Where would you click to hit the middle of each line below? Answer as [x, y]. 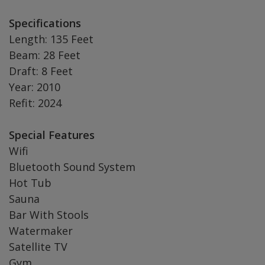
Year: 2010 [35, 87]
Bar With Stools [49, 215]
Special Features [52, 135]
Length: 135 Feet [51, 39]
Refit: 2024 [35, 103]
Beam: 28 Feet [45, 55]
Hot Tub [30, 183]
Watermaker [41, 231]
